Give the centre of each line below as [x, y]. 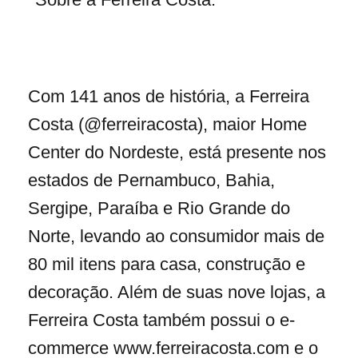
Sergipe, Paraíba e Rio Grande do [159, 208]
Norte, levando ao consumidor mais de [176, 236]
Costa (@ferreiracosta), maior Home [167, 124]
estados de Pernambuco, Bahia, [151, 180]
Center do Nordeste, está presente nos [177, 152]
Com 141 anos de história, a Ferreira [169, 96]
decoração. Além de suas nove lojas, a [177, 292]
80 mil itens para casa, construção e [167, 264]
